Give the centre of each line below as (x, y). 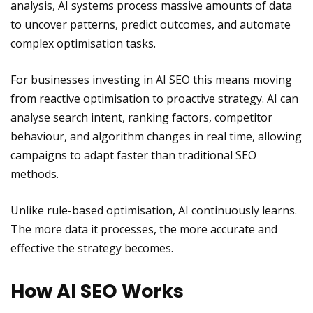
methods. (35, 174)
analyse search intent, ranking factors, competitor (141, 117)
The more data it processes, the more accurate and (144, 229)
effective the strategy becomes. (92, 248)
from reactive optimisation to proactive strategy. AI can (154, 99)
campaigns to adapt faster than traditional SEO (133, 155)
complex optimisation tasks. (83, 43)
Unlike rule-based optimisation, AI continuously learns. (154, 210)
